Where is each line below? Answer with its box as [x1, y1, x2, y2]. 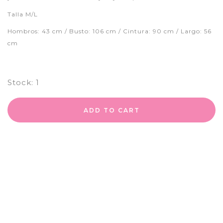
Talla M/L [7, 10, 38, 18]
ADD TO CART [83, 106, 140, 114]
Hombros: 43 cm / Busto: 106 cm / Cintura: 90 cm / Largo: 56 [7, 27, 212, 35]
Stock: [7, 78, 33, 88]
